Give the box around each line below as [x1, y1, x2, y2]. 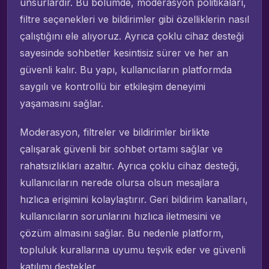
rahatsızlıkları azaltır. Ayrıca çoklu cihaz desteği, [20, 159, 240, 172]
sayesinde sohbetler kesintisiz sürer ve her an [20, 46, 228, 59]
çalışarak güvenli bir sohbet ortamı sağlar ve [20, 142, 223, 155]
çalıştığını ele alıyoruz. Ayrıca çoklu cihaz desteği [20, 29, 244, 42]
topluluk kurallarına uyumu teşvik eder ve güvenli [20, 243, 246, 256]
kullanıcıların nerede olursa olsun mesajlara [20, 176, 219, 189]
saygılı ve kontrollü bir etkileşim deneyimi [20, 80, 205, 92]
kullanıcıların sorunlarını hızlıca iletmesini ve [20, 210, 221, 222]
